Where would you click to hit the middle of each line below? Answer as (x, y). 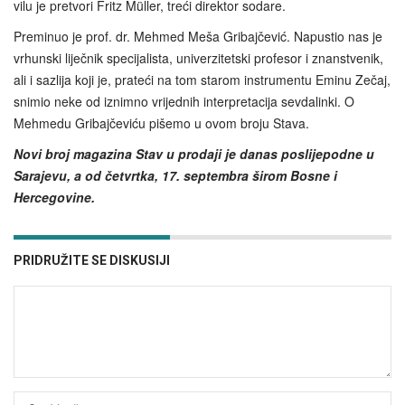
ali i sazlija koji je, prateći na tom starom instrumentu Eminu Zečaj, (202, 79)
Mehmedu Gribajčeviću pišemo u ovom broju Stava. (161, 122)
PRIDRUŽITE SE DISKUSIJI (92, 260)
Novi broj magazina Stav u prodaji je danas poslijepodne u (194, 153)
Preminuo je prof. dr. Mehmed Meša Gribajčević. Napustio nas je (198, 36)
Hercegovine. (58, 197)
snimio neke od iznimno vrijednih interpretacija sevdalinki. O (184, 101)
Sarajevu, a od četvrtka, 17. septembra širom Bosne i (175, 175)
